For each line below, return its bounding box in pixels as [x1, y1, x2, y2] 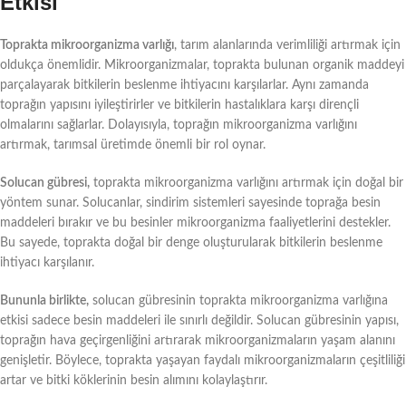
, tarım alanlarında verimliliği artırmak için [174, 38, 401, 52]
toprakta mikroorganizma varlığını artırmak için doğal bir [90, 176, 403, 189]
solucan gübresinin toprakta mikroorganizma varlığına [89, 294, 388, 307]
